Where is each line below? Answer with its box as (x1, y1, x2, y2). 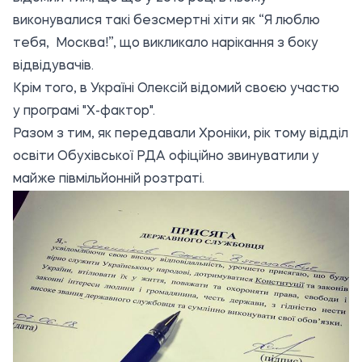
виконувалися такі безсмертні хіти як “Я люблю (13, 15, 320, 28)
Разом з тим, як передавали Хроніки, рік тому (13, 128, 309, 141)
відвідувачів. (13, 60, 94, 74)
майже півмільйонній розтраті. (13, 173, 204, 187)
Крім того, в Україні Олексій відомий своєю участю (13, 82, 339, 96)
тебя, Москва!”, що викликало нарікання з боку (13, 37, 318, 51)
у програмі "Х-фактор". (13, 105, 155, 119)
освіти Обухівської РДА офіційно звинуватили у (13, 150, 319, 164)
